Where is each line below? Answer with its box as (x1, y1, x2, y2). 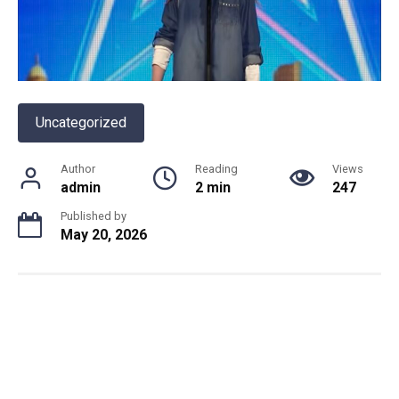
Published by (61, 208, 126, 223)
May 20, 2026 (61, 225, 147, 243)
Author (61, 161, 95, 175)
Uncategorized (36, 113, 126, 131)
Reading (195, 161, 238, 175)
